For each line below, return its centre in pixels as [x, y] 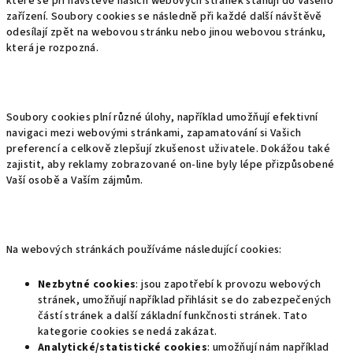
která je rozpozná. [54, 48]
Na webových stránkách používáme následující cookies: [144, 250]
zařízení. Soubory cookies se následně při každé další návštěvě [164, 17]
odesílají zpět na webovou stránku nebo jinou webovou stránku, [166, 32]
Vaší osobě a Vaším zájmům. [75, 180]
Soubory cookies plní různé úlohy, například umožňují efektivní [162, 117]
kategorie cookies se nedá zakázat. [128, 332]
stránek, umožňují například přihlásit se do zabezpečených [185, 300]
